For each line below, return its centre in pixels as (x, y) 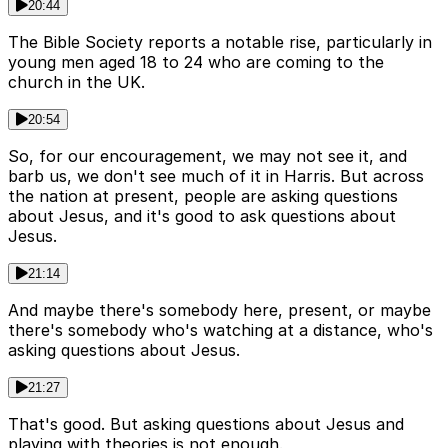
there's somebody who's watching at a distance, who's (220, 330)
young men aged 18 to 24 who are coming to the (196, 62)
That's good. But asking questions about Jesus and (206, 424)
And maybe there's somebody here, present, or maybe (219, 310)
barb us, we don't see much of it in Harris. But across (216, 176)
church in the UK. (76, 82)
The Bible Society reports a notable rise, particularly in (220, 42)
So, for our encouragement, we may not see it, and (207, 156)
